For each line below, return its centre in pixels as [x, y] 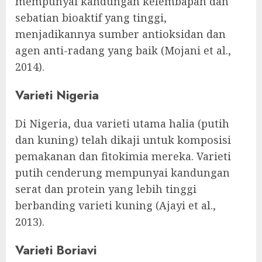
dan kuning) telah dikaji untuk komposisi [123, 140]
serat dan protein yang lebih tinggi [106, 189]
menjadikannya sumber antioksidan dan [120, 34]
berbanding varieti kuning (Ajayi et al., [116, 206]
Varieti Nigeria [57, 95]
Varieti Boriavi [56, 250]
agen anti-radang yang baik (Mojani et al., [123, 50]
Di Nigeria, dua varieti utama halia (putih [122, 124]
